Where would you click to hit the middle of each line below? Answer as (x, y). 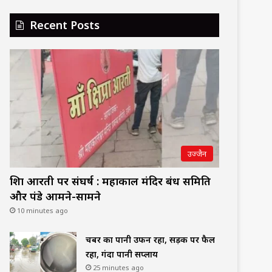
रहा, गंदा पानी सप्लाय (122, 254)
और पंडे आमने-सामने (55, 196)
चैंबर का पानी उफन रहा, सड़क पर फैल (150, 239)
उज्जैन (197, 153)
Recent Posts (65, 25)
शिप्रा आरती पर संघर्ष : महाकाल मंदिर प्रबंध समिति (110, 181)
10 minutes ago (42, 210)
